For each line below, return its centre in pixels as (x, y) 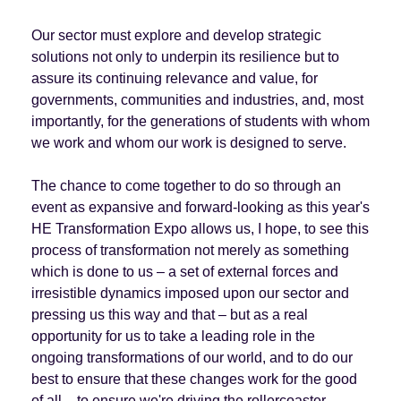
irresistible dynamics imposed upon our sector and (190, 293)
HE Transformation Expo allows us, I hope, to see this (200, 228)
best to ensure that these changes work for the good (194, 379)
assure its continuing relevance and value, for (174, 78)
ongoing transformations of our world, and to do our (192, 357)
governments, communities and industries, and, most (197, 99)
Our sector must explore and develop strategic (176, 35)
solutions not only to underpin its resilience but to (185, 56)
